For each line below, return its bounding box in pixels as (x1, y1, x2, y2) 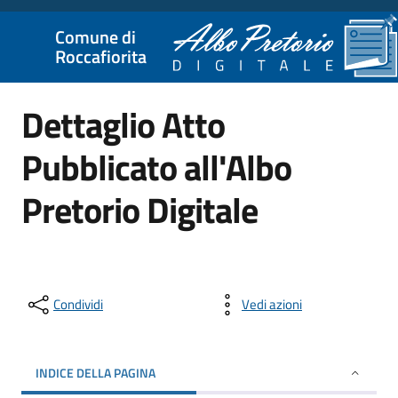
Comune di (55, 23, 136, 51)
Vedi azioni (242, 294, 302, 314)
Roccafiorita (55, 43, 147, 70)
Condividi (53, 294, 103, 314)
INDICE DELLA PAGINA (36, 363, 155, 382)
